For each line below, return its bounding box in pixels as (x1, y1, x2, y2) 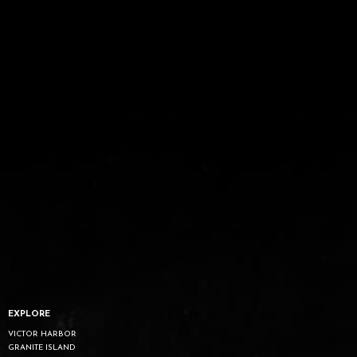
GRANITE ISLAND (8, 343, 76, 352)
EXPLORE (8, 309, 50, 319)
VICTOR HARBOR (8, 329, 76, 339)
